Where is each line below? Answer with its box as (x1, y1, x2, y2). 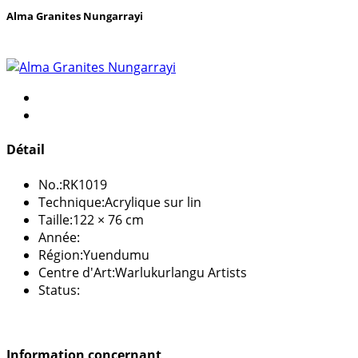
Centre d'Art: (38, 263, 115, 281)
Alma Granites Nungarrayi (6, 8, 143, 23)
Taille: (38, 210, 73, 229)
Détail (6, 141, 45, 159)
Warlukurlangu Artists (115, 263, 247, 281)
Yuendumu (83, 245, 149, 264)
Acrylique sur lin (105, 193, 201, 211)
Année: (38, 228, 80, 246)
